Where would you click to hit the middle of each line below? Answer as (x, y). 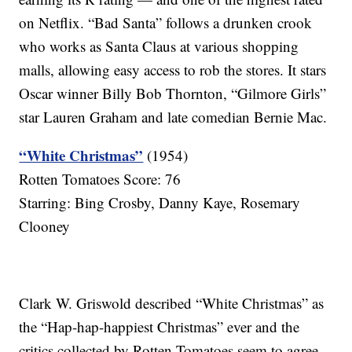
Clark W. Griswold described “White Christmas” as (172, 303)
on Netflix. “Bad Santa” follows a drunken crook (166, 23)
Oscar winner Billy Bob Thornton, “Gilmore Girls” (173, 93)
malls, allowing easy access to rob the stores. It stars (173, 70)
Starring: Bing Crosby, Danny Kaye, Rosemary (160, 203)
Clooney (45, 226)
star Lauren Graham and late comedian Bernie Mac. (173, 117)
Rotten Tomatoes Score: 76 (100, 179)
